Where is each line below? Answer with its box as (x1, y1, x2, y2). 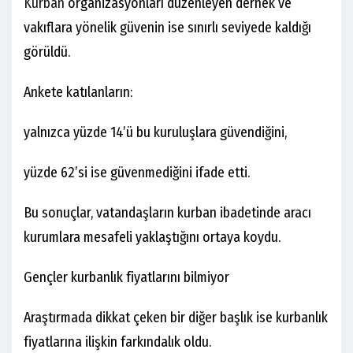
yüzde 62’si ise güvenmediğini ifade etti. (24, 164, 250, 182)
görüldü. (24, 43, 70, 61)
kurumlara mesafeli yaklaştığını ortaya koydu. (24, 229, 281, 247)
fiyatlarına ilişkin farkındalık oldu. (24, 333, 211, 351)
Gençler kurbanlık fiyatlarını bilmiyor (24, 269, 229, 287)
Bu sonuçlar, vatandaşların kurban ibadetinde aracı (24, 204, 311, 222)
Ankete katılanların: (24, 84, 132, 102)
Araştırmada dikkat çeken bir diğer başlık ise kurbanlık (24, 309, 328, 327)
